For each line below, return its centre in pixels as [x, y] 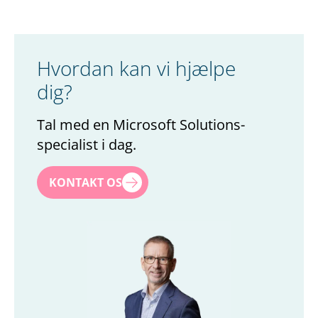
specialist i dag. [87, 144]
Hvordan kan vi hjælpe [136, 68]
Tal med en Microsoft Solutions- [141, 124]
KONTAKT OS [86, 182]
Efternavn [64, 235]
